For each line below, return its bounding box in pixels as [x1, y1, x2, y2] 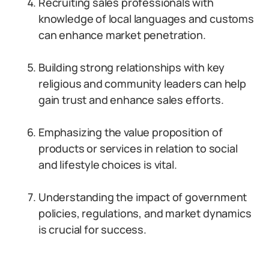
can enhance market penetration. [38, 28, 206, 42]
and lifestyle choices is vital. [38, 157, 177, 172]
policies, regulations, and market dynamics [38, 206, 252, 220]
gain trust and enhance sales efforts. [38, 92, 224, 107]
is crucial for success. [38, 222, 147, 237]
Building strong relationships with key [38, 60, 225, 74]
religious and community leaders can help [38, 76, 246, 91]
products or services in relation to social [38, 141, 238, 156]
